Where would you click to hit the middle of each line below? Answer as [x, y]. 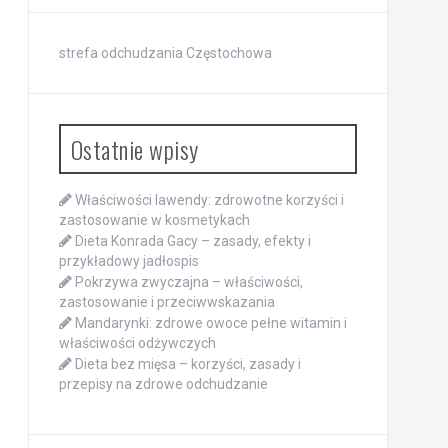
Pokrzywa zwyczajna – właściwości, [188, 281]
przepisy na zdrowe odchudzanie [163, 383]
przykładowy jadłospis [128, 260]
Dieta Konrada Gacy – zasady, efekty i [192, 240]
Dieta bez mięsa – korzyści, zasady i [187, 363]
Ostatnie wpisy [134, 148]
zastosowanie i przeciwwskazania [166, 301]
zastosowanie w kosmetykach [154, 219]
